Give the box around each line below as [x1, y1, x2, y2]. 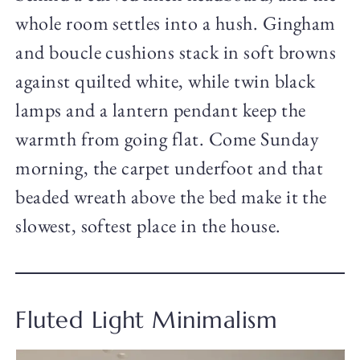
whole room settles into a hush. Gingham [15, 10, 336, 36]
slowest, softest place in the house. [15, 213, 281, 239]
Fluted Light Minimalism [15, 305, 278, 335]
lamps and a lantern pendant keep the [15, 97, 306, 123]
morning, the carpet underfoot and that [15, 155, 324, 181]
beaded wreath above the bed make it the [15, 184, 327, 210]
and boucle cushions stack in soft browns [15, 39, 337, 65]
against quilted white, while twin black [15, 68, 316, 94]
